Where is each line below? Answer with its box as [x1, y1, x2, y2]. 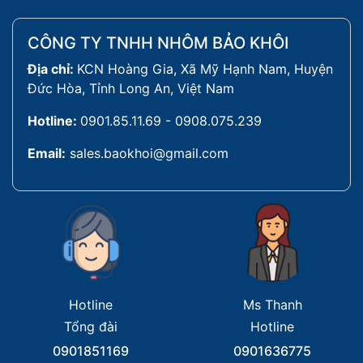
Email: [28, 145, 66, 161]
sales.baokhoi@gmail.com [70, 145, 228, 161]
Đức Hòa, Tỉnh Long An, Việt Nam [28, 80, 234, 96]
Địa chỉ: [28, 61, 77, 77]
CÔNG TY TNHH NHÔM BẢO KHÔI [28, 33, 288, 53]
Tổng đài [64, 318, 117, 335]
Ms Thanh [242, 297, 302, 313]
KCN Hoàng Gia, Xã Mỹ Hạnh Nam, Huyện [77, 61, 333, 77]
